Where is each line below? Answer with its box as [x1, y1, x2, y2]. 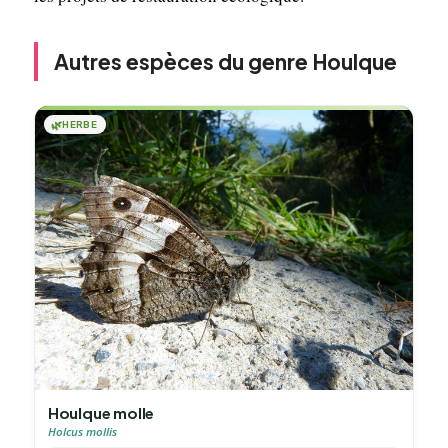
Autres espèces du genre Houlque [53, 47, 397, 75]
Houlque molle [47, 402, 155, 422]
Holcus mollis [47, 423, 117, 439]
